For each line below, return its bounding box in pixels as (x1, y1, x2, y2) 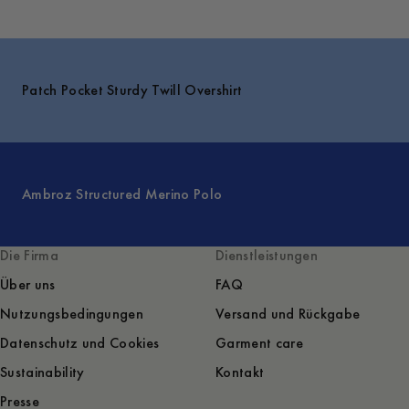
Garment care (215, 335, 303, 351)
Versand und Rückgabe (215, 306, 361, 322)
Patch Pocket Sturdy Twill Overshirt (22, 81, 243, 99)
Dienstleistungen (215, 247, 319, 264)
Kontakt (215, 364, 265, 381)
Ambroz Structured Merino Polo (22, 185, 223, 203)
